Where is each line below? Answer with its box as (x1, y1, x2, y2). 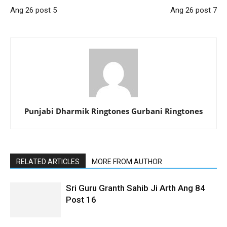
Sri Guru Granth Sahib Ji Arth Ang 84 (66, 182, 205, 193)
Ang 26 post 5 (10, 5, 57, 15)
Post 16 (66, 194, 96, 205)
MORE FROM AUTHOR (92, 157, 162, 166)
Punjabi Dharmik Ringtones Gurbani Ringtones (24, 105, 203, 116)
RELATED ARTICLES (16, 157, 80, 166)
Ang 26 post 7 (170, 5, 217, 15)
